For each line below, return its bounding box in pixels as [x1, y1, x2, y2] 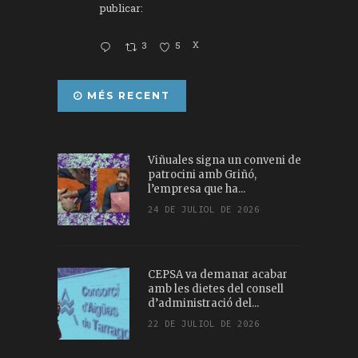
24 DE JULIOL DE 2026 [147, 203, 260, 215]
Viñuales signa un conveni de [147, 153, 301, 167]
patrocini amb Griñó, [147, 167, 257, 181]
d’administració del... [147, 296, 259, 310]
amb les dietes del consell [147, 281, 284, 296]
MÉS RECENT [82, 89, 170, 101]
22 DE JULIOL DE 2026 [147, 317, 260, 329]
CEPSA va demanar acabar [147, 267, 288, 281]
